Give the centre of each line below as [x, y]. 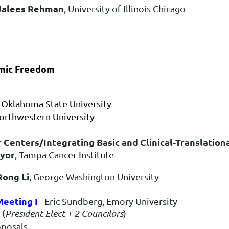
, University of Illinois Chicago [125, 8]
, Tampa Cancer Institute [64, 154]
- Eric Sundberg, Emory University [108, 201]
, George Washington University [94, 176]
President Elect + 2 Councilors [64, 213]
